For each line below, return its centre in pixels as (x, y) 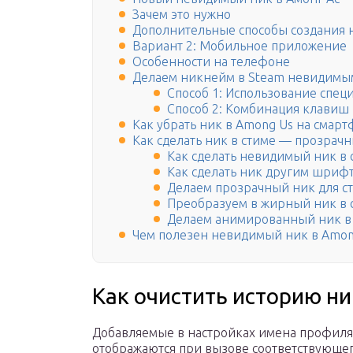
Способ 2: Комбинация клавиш (258, 109)
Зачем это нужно (182, 15)
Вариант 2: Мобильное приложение (240, 46)
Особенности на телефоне (211, 62)
